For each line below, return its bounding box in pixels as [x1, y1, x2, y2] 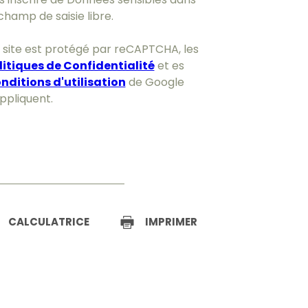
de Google [125, 74, 184, 91]
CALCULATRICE [8, 214, 89, 230]
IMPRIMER [145, 214, 198, 230]
